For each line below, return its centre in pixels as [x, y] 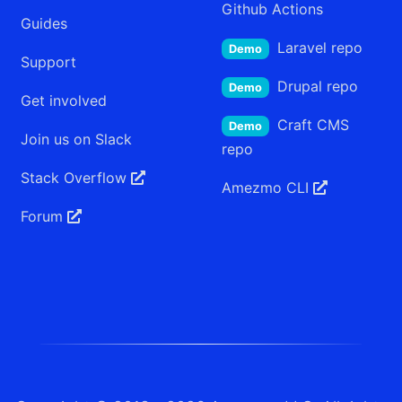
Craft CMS [313, 124]
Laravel [302, 47]
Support [48, 61]
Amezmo [252, 187]
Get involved [64, 100]
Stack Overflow [76, 177]
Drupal [300, 86]
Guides [44, 23]
